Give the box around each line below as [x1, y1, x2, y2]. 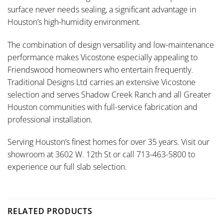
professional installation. [7, 113, 93, 125]
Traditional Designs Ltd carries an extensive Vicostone [7, 76, 196, 88]
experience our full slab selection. [7, 161, 127, 173]
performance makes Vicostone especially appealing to [7, 51, 198, 63]
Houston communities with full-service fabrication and [7, 101, 198, 112]
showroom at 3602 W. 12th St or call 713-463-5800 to [7, 149, 195, 160]
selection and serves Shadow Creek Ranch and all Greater [7, 89, 211, 100]
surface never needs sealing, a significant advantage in [7, 3, 196, 15]
